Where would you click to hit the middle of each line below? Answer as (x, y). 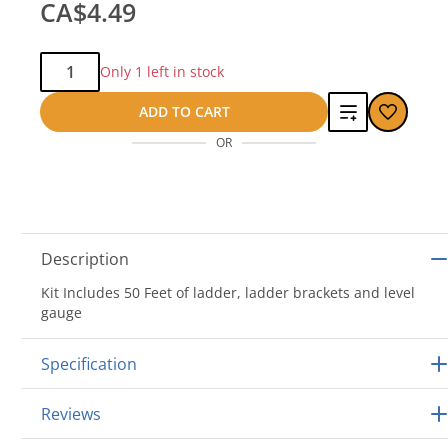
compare (366, 182)
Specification (89, 364)
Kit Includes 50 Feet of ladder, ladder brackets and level (228, 292)
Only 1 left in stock (162, 71)
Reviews (71, 414)
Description (85, 259)
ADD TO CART (184, 111)
